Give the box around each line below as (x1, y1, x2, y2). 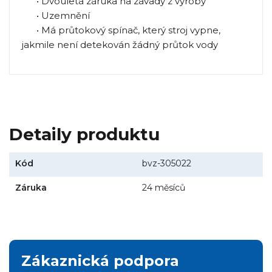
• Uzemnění (22, 10, 90, 22)
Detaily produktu (9, 123, 160, 144)
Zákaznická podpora (21, 251, 179, 270)
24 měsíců (142, 182, 185, 193)
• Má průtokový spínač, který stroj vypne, (22, 24, 220, 36)
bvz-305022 (142, 157, 191, 169)
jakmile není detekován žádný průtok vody (22, 39, 218, 51)
